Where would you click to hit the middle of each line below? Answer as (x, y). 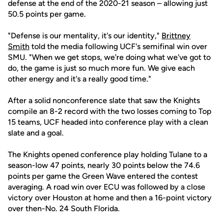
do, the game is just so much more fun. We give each (101, 68)
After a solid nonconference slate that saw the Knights (104, 100)
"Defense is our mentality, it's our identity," (85, 36)
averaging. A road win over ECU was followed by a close (107, 187)
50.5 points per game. (47, 14)
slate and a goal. (36, 133)
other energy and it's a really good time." (80, 79)
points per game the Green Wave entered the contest (103, 176)
